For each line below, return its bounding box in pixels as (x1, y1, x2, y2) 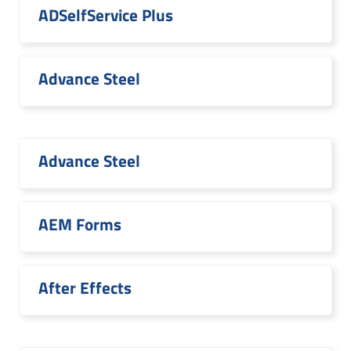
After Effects (38, 275, 132, 300)
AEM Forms (38, 212, 121, 237)
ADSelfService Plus (38, 2, 173, 27)
